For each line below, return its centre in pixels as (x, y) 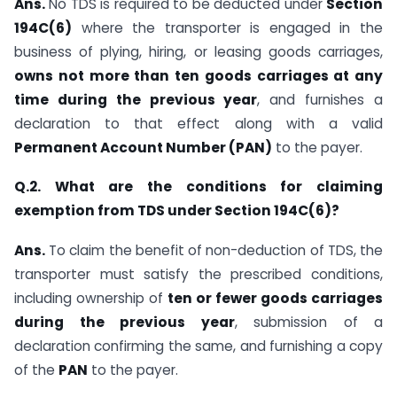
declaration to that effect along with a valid (198, 123)
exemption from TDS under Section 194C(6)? (177, 211)
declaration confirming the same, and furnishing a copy (198, 346)
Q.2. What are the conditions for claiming (198, 187)
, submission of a (308, 323)
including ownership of (91, 299)
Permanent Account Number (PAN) (143, 147)
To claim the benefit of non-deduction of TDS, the (214, 251)
